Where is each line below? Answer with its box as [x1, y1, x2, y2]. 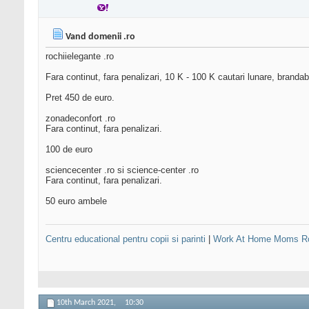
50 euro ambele [46, 196, 107, 207]
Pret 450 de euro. [46, 92, 114, 103]
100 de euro [46, 144, 92, 155]
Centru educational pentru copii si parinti [46, 234, 206, 245]
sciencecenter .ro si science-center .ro [46, 165, 199, 176]
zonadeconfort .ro [46, 113, 115, 124]
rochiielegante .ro [46, 51, 114, 62]
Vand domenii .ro [66, 32, 135, 43]
